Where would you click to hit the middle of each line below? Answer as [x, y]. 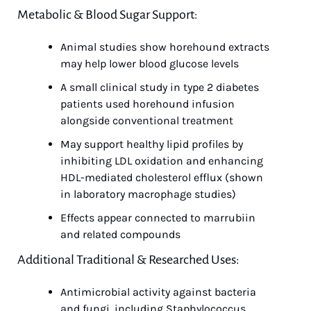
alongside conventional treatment [147, 120]
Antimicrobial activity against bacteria [158, 292]
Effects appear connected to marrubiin [158, 218]
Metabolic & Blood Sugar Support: [108, 15]
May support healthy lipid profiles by [152, 144]
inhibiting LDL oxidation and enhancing [162, 161]
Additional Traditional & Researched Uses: [128, 260]
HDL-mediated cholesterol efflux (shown [162, 177]
